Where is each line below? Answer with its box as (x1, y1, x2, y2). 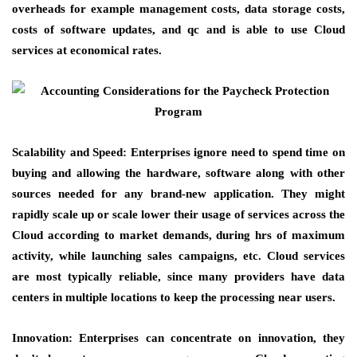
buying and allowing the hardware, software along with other (12, 167, 345, 179)
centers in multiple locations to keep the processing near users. (12, 291, 335, 304)
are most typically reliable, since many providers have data (12, 270, 345, 283)
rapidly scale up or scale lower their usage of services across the (12, 208, 345, 221)
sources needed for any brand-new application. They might (12, 187, 345, 200)
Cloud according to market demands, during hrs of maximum (12, 229, 345, 241)
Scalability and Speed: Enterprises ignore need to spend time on (12, 146, 345, 159)
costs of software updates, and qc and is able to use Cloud (12, 23, 345, 36)
